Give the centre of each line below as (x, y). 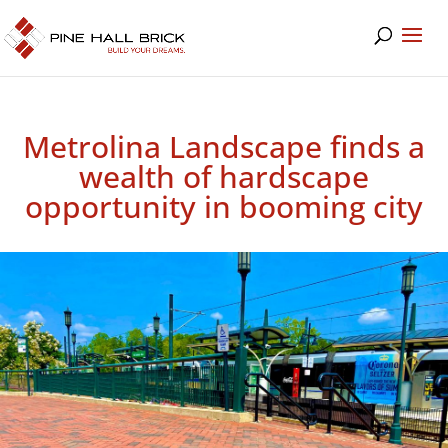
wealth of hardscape (224, 176)
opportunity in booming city (224, 206)
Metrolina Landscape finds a (224, 146)
